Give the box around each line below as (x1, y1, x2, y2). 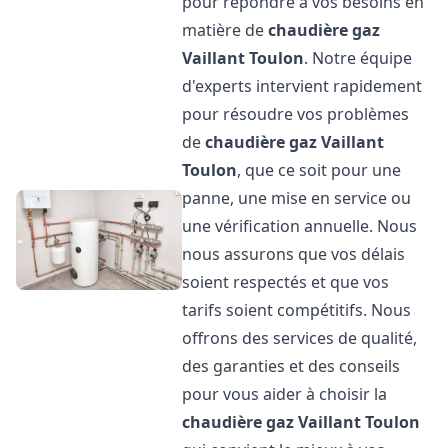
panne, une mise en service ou (182, 187, 412, 209)
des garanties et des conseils (182, 355, 401, 377)
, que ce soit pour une (237, 159, 402, 181)
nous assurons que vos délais (182, 243, 406, 265)
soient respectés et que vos (182, 271, 390, 293)
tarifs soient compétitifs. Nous (182, 299, 412, 321)
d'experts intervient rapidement (182, 75, 423, 97)
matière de (182, 19, 269, 41)
